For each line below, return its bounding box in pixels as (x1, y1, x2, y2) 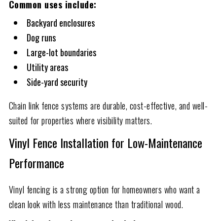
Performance (8, 153, 64, 172)
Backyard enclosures (26, 16, 95, 29)
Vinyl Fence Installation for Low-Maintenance (8, 133, 202, 151)
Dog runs (26, 31, 56, 44)
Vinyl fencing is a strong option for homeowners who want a (8, 183, 200, 196)
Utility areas (26, 60, 68, 74)
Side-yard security (26, 75, 87, 88)
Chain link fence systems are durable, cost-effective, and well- (8, 99, 208, 112)
